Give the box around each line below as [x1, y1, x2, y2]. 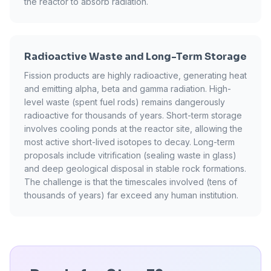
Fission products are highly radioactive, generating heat [24, 70, 247, 80]
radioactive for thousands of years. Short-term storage [24, 110, 242, 120]
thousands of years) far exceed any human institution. [24, 190, 238, 200]
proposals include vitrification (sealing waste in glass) [24, 150, 237, 160]
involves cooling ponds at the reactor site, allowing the [24, 123, 243, 134]
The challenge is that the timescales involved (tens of [24, 177, 237, 187]
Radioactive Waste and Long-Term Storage [24, 50, 247, 63]
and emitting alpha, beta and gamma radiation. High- [24, 83, 231, 94]
